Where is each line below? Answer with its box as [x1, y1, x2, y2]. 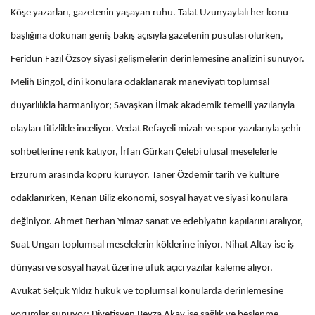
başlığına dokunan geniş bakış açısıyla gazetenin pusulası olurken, [11, 31, 283, 42]
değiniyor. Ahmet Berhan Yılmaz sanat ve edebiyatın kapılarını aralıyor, [11, 217, 303, 228]
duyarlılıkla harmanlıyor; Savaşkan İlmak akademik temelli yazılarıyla [11, 101, 295, 112]
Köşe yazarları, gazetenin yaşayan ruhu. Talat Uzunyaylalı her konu [11, 8, 288, 19]
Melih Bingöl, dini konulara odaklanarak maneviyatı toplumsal [11, 77, 269, 89]
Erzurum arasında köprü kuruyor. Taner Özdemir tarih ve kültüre [11, 170, 279, 181]
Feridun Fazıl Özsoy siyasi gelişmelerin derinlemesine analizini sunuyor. [11, 54, 304, 65]
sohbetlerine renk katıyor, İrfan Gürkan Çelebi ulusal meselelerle [11, 147, 277, 158]
